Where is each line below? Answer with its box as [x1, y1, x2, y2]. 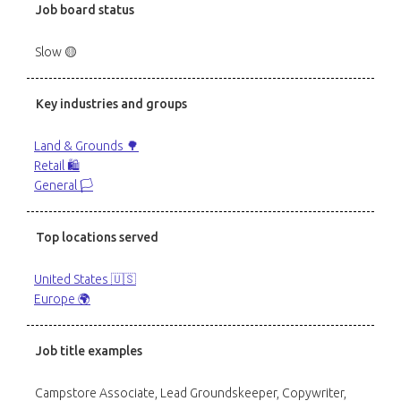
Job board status [36, 3, 134, 17]
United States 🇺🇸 [34, 272, 136, 286]
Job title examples [36, 344, 142, 358]
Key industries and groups [36, 97, 187, 111]
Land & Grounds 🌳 [34, 139, 139, 153]
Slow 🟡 [35, 45, 77, 59]
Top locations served [36, 230, 158, 244]
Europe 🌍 [34, 292, 90, 306]
